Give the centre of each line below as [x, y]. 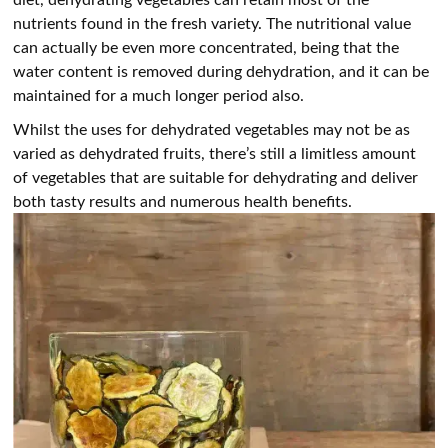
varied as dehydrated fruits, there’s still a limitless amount [215, 153]
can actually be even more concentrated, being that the [206, 47]
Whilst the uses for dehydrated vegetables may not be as [212, 129]
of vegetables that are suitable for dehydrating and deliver [216, 177]
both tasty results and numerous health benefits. [183, 201]
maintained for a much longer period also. [161, 95]
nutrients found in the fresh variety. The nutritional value [212, 23]
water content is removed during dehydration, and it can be [221, 71]
